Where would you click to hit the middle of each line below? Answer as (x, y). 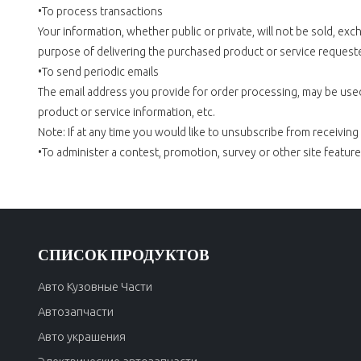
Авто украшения (81, 336)
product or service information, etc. (126, 112)
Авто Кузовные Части (95, 286)
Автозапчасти (75, 311)
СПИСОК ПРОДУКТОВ (123, 257)
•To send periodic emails (98, 72)
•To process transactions (100, 12)
